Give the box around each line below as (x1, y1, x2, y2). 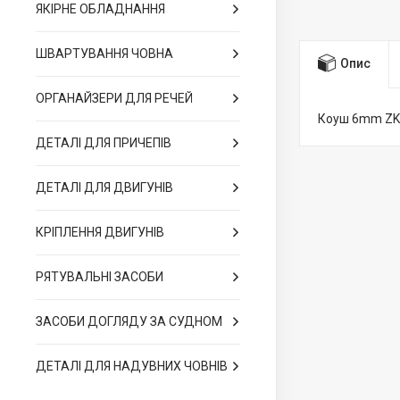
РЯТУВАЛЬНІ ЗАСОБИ (36, 270, 163, 284)
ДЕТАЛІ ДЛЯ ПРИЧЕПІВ (36, 136, 171, 150)
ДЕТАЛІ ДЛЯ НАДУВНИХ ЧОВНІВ (36, 359, 228, 373)
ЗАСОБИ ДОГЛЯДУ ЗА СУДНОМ (36, 314, 222, 329)
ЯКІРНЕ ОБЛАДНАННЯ (36, 2, 165, 16)
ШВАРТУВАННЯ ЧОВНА (36, 46, 173, 61)
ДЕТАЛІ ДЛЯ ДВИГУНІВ (36, 180, 173, 195)
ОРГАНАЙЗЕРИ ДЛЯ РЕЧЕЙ (36, 91, 193, 105)
